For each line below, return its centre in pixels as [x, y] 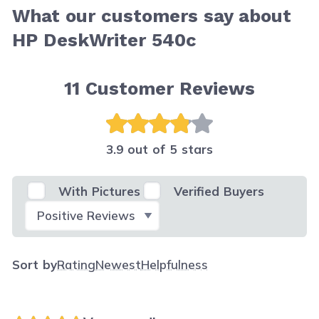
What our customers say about [152, 16]
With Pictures [99, 191]
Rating [77, 264]
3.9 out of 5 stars [159, 149]
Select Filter [59, 208]
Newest [119, 264]
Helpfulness [175, 264]
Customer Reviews [171, 88]
